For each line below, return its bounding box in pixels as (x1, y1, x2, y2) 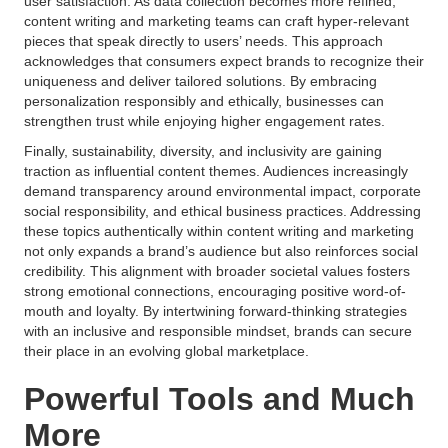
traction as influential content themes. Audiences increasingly (24, 163, 408, 179)
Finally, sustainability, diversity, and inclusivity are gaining (24, 143, 382, 159)
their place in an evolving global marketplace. (24, 343, 309, 359)
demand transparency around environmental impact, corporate (24, 183, 421, 199)
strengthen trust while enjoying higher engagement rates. (24, 113, 385, 129)
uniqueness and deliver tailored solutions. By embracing (24, 73, 377, 89)
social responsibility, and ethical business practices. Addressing (24, 203, 421, 219)
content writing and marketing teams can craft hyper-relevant (24, 13, 409, 29)
